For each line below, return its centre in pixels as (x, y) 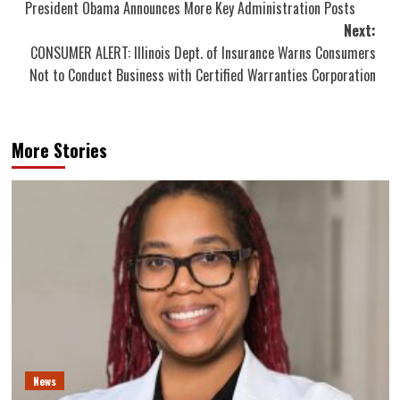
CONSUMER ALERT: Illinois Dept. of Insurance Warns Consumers (203, 52)
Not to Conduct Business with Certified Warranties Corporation (202, 75)
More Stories (59, 150)
